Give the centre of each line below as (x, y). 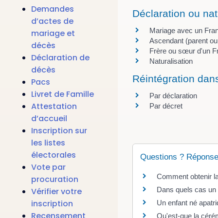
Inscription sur (59, 131)
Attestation (54, 107)
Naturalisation (171, 61)
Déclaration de (60, 58)
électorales (54, 155)
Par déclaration (173, 96)
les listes (48, 143)
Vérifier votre (56, 192)
